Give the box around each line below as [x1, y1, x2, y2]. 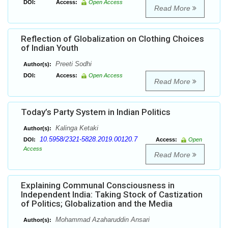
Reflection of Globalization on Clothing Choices [21, 34, 204, 44]
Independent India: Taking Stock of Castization [21, 189, 203, 200]
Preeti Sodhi [53, 60, 92, 68]
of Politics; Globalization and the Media [21, 198, 173, 209]
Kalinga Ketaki [53, 124, 98, 132]
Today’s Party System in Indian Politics [21, 107, 170, 118]
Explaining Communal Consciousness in [21, 180, 175, 191]
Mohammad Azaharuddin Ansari [53, 216, 150, 224]
